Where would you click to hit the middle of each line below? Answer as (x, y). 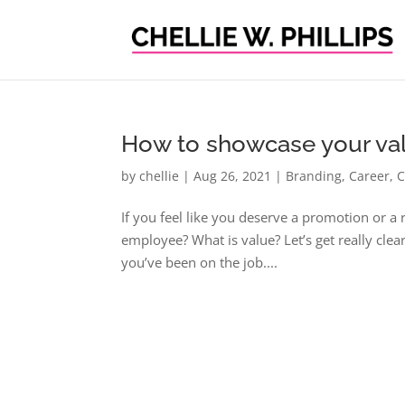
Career (370, 176)
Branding (314, 176)
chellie (160, 176)
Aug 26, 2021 (233, 176)
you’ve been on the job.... (200, 262)
